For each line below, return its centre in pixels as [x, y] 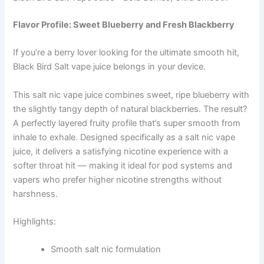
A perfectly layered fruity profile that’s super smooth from [127, 123]
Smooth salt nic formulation [106, 250]
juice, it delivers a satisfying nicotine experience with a [121, 151]
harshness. [36, 194]
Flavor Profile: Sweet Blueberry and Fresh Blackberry [124, 24]
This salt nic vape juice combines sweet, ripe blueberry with [131, 95]
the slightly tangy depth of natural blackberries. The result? [130, 109]
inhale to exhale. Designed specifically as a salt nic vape [124, 137]
